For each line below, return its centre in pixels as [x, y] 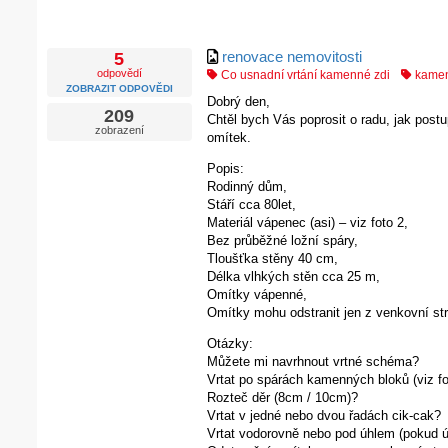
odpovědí [119, 73]
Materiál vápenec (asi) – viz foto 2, [307, 223]
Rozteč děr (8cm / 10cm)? [282, 398]
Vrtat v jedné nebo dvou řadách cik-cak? [323, 416]
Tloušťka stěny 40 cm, [272, 259]
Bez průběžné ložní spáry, [282, 241]
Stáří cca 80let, [251, 205]
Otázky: [229, 344]
